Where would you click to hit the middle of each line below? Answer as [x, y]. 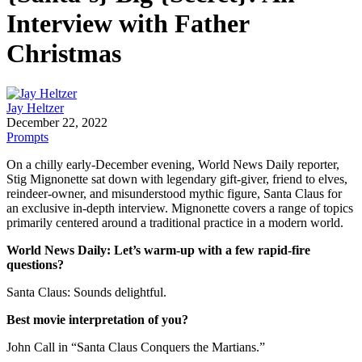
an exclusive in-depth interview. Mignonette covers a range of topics [180, 208]
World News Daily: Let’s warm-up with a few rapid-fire [158, 250]
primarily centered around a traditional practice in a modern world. [175, 222]
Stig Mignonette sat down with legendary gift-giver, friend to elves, [177, 179]
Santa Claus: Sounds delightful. [86, 292]
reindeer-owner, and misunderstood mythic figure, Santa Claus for [174, 193]
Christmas [64, 54]
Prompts [27, 137]
